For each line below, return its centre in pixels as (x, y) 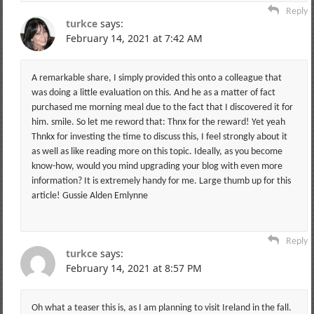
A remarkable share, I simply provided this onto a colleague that (156, 78)
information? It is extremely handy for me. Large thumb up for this (161, 181)
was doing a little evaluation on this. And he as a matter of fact (153, 93)
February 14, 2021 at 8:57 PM (134, 268)
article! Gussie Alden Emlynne (89, 196)
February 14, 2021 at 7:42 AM (134, 38)
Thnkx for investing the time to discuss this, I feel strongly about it (159, 137)
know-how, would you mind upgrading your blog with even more (157, 166)
